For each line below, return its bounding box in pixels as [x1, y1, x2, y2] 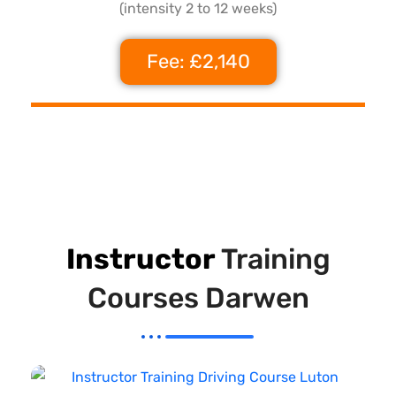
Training [215, 241, 331, 276]
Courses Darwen [87, 280, 309, 315]
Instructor [65, 241, 216, 276]
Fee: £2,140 [146, 49, 250, 73]
